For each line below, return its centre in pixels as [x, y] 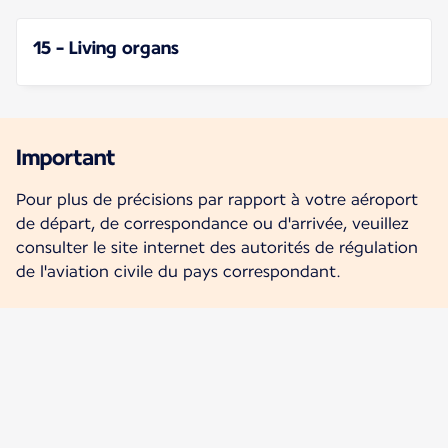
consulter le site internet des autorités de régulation [217, 248]
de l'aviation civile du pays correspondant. [178, 272]
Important [65, 157]
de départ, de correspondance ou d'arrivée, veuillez [212, 224]
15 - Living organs [106, 48]
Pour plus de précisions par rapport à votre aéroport [217, 200]
